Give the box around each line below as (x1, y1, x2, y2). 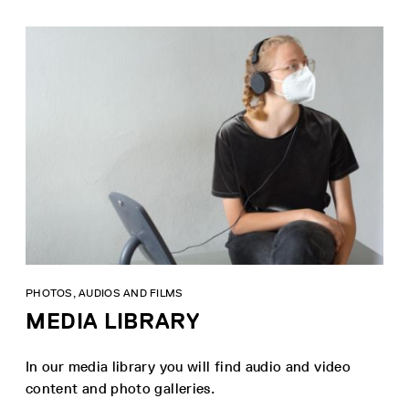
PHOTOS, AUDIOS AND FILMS (26, 287, 184, 300)
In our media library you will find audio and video (26, 358, 351, 376)
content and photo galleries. (26, 380, 215, 398)
